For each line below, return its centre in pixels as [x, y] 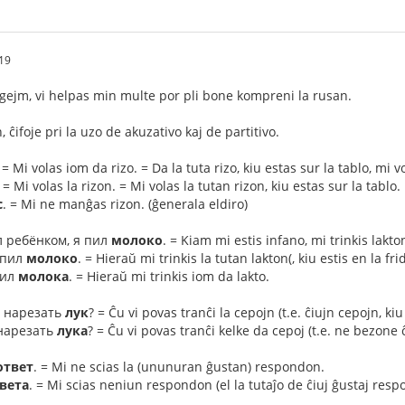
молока [43, 276]
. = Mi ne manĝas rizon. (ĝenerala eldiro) [125, 204]
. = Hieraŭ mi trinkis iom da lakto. [169, 276]
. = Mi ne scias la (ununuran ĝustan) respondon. [179, 367]
